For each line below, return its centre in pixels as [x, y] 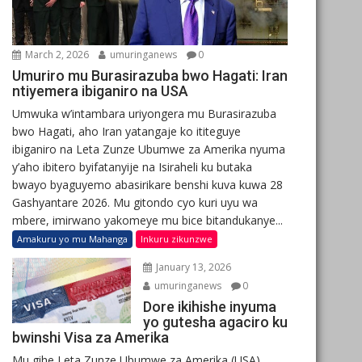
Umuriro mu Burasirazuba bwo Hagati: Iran [150, 75]
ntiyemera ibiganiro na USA [100, 90]
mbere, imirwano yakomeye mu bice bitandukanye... [147, 220]
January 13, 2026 [192, 267]
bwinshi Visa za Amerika [90, 337]
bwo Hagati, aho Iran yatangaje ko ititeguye [126, 131]
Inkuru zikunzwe [177, 238]
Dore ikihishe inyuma [209, 306]
